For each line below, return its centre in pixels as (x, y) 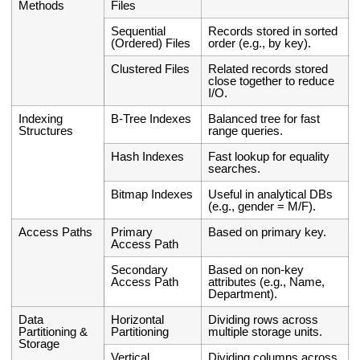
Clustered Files (151, 69)
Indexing (41, 119)
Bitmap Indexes (152, 194)
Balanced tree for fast (264, 119)
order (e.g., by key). (260, 43)
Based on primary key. (268, 232)
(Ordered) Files (151, 43)
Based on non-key (256, 270)
